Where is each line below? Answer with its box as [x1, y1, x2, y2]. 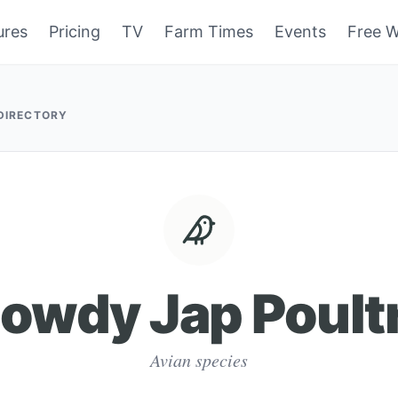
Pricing [49, 22, 100, 41]
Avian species [150, 348, 248, 371]
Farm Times [164, 22, 253, 41]
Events [275, 22, 326, 41]
